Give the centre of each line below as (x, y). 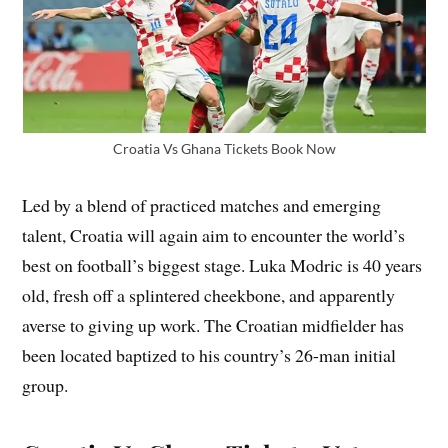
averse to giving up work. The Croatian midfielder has (213, 325)
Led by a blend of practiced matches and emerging (202, 205)
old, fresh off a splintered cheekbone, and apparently (209, 295)
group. (45, 385)
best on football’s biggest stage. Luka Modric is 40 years (222, 265)
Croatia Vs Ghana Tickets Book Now (224, 149)
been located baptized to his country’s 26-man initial (209, 355)
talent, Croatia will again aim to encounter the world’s (214, 235)
